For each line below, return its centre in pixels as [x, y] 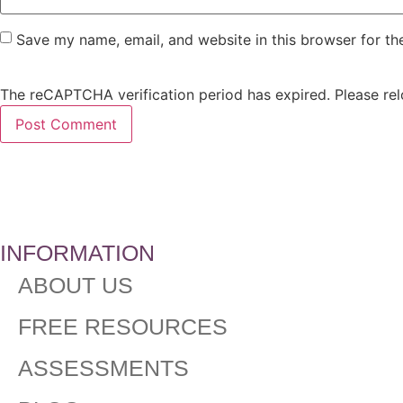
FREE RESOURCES [123, 327]
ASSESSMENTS [103, 368]
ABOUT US [76, 286]
